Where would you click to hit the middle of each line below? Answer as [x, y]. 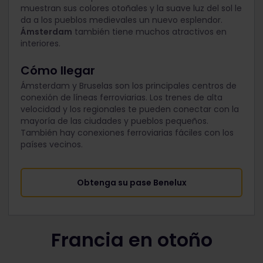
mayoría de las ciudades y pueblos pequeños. [114, 121]
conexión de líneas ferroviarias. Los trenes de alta [122, 98]
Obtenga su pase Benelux [131, 183]
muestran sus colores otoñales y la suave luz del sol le [131, 9]
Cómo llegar [58, 71]
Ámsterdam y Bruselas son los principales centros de [129, 86]
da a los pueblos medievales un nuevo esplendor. [122, 20]
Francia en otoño [131, 240]
